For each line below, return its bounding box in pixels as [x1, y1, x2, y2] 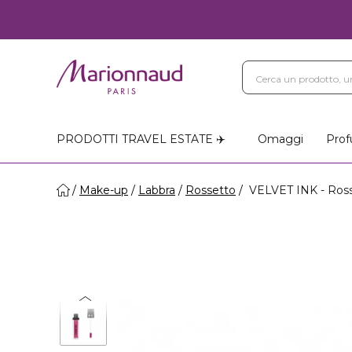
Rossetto [185, 183, 236, 197]
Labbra [138, 183, 175, 197]
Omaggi [257, 132, 303, 146]
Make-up [79, 183, 128, 197]
